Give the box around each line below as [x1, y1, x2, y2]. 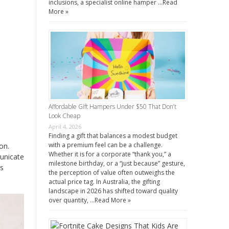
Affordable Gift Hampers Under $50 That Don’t [48, 102, 176, 111]
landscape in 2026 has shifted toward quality [48, 186, 178, 195]
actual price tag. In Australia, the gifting [48, 177, 160, 186]
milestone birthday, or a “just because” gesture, [48, 158, 185, 168]
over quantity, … [48, 195, 95, 204]
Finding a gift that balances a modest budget [48, 131, 177, 140]
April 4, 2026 [48, 122, 81, 130]
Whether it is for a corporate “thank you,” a [48, 149, 171, 158]
